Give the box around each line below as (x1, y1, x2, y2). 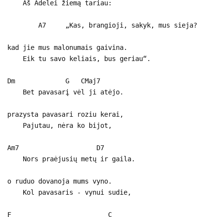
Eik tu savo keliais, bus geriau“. (7, 54, 151, 62)
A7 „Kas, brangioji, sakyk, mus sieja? (7, 21, 197, 29)
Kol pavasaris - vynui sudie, (7, 188, 131, 196)
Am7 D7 (7, 143, 104, 152)
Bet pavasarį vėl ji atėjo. (7, 88, 124, 96)
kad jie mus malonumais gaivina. (7, 43, 127, 51)
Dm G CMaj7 (7, 77, 100, 85)
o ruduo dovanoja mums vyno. (7, 177, 112, 185)
